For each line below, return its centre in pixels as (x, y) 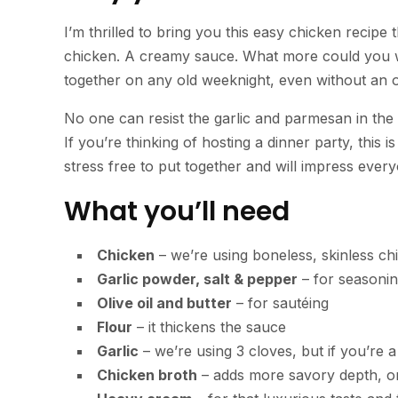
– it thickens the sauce (209, 327)
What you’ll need (177, 212)
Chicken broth (147, 375)
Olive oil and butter (164, 303)
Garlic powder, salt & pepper (197, 279)
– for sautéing (280, 303)
